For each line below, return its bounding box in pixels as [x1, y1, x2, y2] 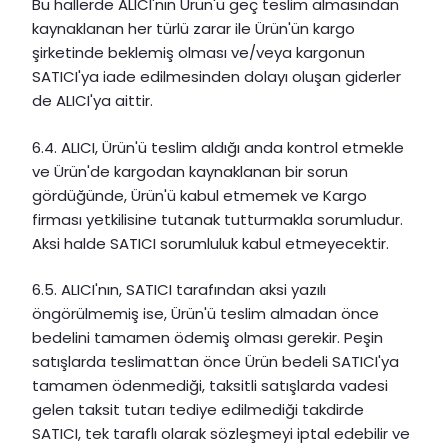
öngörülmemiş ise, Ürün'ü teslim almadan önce [32, 303, 379, 325]
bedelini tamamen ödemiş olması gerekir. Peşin [32, 327, 383, 349]
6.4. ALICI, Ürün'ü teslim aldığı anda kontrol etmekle [32, 136, 404, 158]
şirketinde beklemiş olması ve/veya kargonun [32, 42, 365, 64]
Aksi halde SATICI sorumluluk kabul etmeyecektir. [32, 232, 389, 254]
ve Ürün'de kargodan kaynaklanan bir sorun [32, 160, 348, 182]
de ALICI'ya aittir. [32, 90, 153, 112]
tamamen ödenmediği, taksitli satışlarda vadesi [32, 375, 388, 397]
